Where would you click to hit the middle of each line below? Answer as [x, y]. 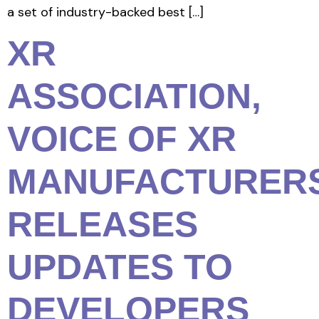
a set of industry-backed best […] [105, 12]
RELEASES [103, 225]
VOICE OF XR [122, 139]
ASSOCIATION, [134, 96]
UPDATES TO [120, 267]
